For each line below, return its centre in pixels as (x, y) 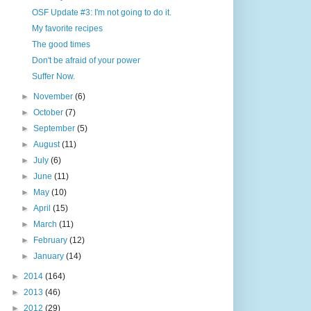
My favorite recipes (67, 28)
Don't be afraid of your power (86, 60)
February (52, 240)
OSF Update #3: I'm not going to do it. (101, 12)
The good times (61, 44)
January (50, 256)
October (50, 112)
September (56, 128)
